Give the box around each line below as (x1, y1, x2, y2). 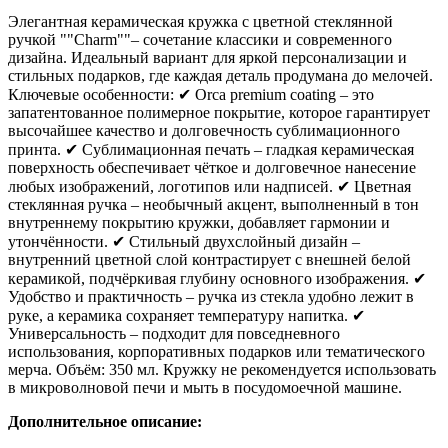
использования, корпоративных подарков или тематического (8, 342, 425, 360)
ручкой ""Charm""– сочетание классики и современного (8, 30, 392, 48)
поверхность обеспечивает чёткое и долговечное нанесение (8, 158, 416, 176)
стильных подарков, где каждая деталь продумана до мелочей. (8, 66, 433, 84)
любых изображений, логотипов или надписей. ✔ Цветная (8, 177, 411, 195)
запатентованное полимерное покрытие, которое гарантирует (8, 103, 430, 121)
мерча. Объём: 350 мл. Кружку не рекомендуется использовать (8, 360, 436, 378)
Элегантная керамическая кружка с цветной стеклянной (8, 12, 393, 30)
